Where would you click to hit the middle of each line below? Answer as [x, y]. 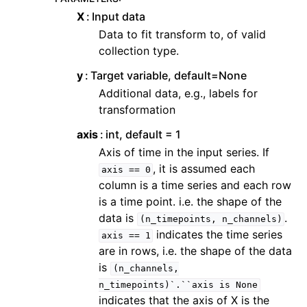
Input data [119, 17]
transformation [137, 110]
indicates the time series [218, 235]
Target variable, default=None [169, 76]
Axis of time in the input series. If [184, 152]
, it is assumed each [204, 169]
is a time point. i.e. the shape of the [190, 202]
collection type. [139, 51]
